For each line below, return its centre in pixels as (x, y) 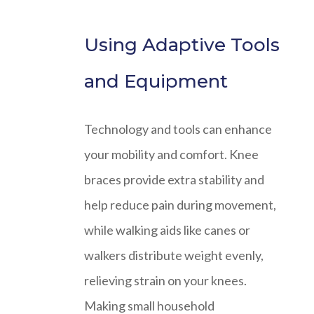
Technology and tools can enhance (178, 129)
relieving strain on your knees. (165, 281)
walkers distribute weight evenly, (174, 255)
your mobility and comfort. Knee (171, 155)
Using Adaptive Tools (182, 45)
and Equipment (156, 82)
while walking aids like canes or (167, 230)
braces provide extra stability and (174, 180)
